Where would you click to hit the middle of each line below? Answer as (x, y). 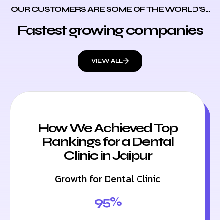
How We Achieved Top (108, 128)
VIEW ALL (107, 61)
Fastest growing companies (110, 31)
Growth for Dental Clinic (108, 179)
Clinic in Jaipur (108, 156)
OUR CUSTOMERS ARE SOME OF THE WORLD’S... (110, 9)
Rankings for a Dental (108, 142)
